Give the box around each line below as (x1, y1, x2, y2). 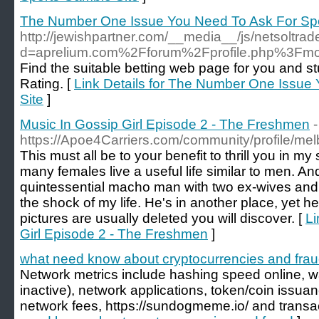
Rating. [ (20, 76, 74, 91)
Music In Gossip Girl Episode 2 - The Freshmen (20, 117, 310, 132)
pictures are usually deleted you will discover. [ (20, 211, 305, 226)
